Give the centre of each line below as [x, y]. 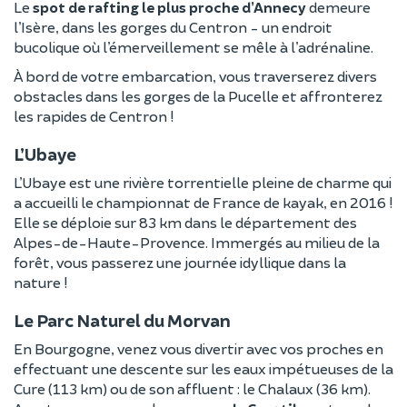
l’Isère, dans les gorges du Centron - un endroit [173, 27]
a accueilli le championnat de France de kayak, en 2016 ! [203, 202]
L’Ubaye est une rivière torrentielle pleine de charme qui [203, 182]
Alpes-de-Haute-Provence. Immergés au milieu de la [197, 242]
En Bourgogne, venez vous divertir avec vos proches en [199, 348]
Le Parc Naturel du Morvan [122, 320]
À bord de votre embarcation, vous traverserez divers [195, 76]
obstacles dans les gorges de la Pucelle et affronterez [198, 96]
